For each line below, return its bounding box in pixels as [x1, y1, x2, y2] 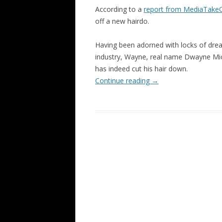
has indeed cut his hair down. [95, 64, 188, 74]
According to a [95, 4, 144, 14]
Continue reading [95, 76, 152, 86]
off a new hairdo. [95, 16, 149, 26]
